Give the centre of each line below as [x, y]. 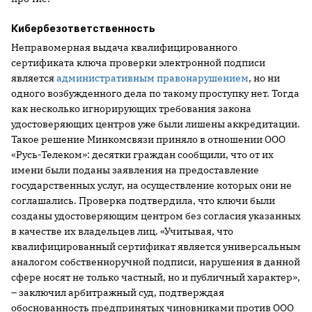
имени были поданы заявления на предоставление [135, 170]
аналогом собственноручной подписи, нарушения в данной [156, 262]
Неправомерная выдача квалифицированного [124, 47]
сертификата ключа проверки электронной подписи [138, 62]
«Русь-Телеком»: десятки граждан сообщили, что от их [142, 154]
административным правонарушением [153, 78]
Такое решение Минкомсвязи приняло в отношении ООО [148, 139]
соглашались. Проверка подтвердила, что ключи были [143, 200]
